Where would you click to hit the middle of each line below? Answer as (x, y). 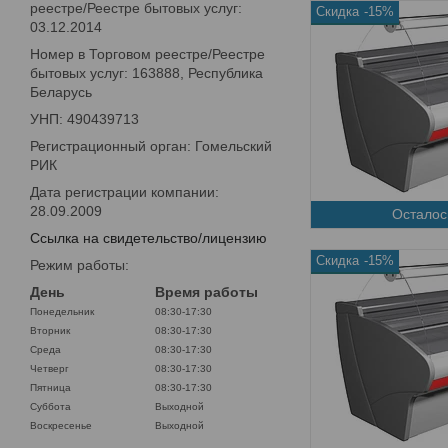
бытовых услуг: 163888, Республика (146, 72)
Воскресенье (61, 425)
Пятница (50, 387)
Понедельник (62, 311)
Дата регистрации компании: (124, 191)
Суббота (50, 406)
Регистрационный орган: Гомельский (151, 145)
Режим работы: (79, 264)
